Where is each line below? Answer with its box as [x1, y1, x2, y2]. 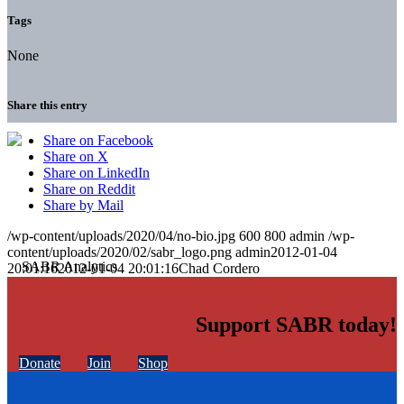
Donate [19, 355, 60, 372]
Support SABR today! [196, 313, 397, 337]
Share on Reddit [43, 181, 135, 197]
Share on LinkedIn [43, 165, 150, 181]
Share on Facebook [43, 133, 153, 149]
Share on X [43, 149, 108, 165]
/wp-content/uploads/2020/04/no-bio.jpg [7, 228, 235, 244]
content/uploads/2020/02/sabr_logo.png [7, 244, 232, 261]
